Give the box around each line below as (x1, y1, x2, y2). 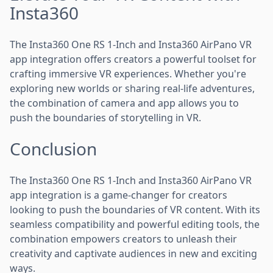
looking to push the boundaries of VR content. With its (10, 202, 260, 216)
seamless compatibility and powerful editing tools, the (10, 217, 260, 231)
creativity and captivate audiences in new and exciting (10, 246, 257, 260)
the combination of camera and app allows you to (10, 96, 239, 110)
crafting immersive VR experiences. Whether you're (10, 66, 246, 80)
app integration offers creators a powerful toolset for (10, 52, 257, 66)
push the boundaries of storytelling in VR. (10, 110, 201, 124)
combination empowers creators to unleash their (10, 232, 237, 246)
